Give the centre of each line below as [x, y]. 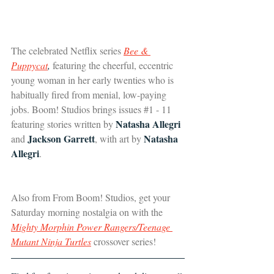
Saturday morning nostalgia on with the [88, 212]
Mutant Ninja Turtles [51, 241]
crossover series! [124, 241]
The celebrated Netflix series [67, 50]
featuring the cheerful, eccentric [113, 65]
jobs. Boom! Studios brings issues [77, 109]
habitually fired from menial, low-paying [90, 94]
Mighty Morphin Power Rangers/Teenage [92, 227]
